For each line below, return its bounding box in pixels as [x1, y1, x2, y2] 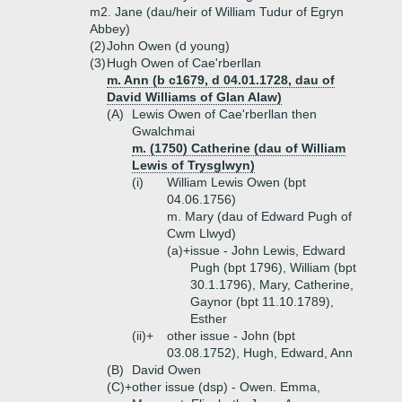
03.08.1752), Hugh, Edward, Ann [167, 345, 353, 360]
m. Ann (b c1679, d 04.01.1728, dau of [107, 73, 335, 87]
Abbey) [90, 22, 130, 36]
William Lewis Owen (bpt [167, 175, 306, 189]
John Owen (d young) [107, 39, 230, 53]
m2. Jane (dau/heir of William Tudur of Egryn [90, 4, 344, 19]
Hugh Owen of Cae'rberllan [107, 56, 261, 70]
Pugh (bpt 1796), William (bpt [190, 260, 356, 275]
